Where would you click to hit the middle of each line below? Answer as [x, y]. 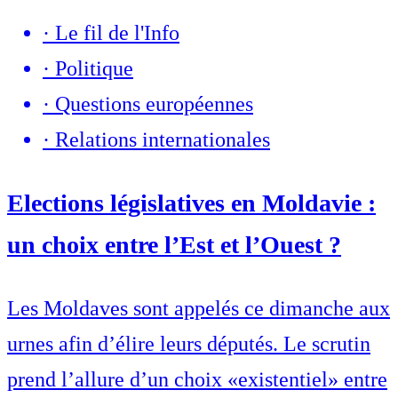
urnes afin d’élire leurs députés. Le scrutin [189, 344]
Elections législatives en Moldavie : [191, 203]
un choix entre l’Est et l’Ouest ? [174, 245]
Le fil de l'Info [117, 33]
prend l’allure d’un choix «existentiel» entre [197, 380]
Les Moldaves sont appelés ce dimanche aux [199, 309]
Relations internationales [163, 140]
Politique [94, 69]
